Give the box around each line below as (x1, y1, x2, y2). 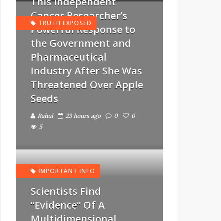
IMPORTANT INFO (38, 167, 95, 175)
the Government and (31, 37, 131, 50)
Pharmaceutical (31, 50, 107, 64)
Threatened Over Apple (31, 78, 143, 91)
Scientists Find (31, 184, 101, 198)
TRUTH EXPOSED (38, 19, 92, 27)
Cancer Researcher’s (31, 9, 127, 22)
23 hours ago (66, 112, 101, 119)
